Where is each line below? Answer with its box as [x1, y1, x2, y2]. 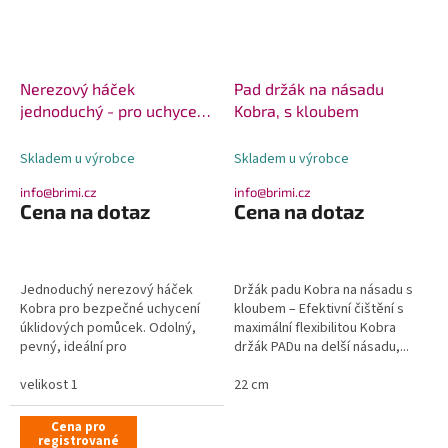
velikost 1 [20, 374, 78, 395]
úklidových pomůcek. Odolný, [20, 317, 196, 338]
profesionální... [20, 355, 108, 376]
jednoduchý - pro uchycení [20, 100, 210, 120]
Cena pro [51, 417, 106, 436]
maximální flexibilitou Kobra [234, 317, 396, 338]
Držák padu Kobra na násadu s [234, 279, 413, 300]
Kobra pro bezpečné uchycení [20, 298, 200, 319]
